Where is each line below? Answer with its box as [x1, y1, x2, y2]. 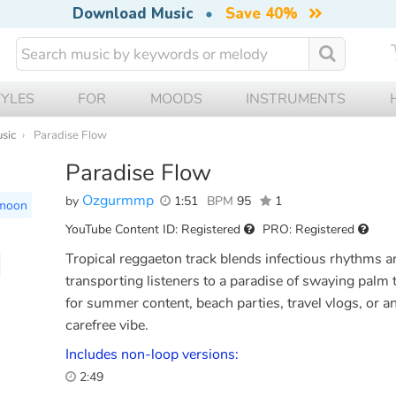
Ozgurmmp [82, 190, 154, 210]
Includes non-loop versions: [65, 344, 239, 364]
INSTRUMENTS [246, 88, 346, 109]
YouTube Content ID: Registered [65, 220, 244, 238]
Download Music [72, 4, 193, 24]
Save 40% [225, 4, 298, 24]
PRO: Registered [263, 220, 359, 238]
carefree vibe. [65, 315, 148, 335]
